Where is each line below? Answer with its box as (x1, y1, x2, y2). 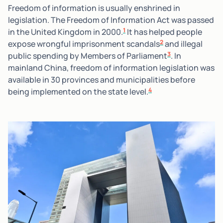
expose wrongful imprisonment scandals (8, 38, 160, 49)
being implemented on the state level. (8, 86, 148, 97)
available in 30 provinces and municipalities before (8, 74, 195, 85)
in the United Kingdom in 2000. (8, 26, 123, 37)
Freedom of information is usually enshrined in (8, 2, 180, 13)
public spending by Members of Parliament (8, 50, 167, 61)
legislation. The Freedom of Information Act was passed (8, 14, 214, 25)
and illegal (163, 38, 203, 49)
